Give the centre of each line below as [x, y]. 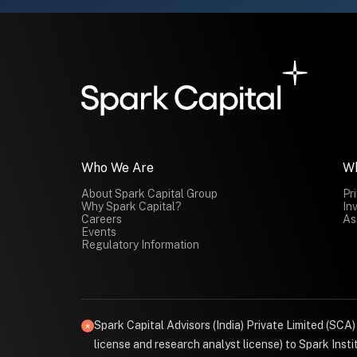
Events [99, 231]
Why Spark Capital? [131, 206]
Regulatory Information [140, 244]
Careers [102, 219]
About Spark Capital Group [149, 193]
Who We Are [118, 167]
